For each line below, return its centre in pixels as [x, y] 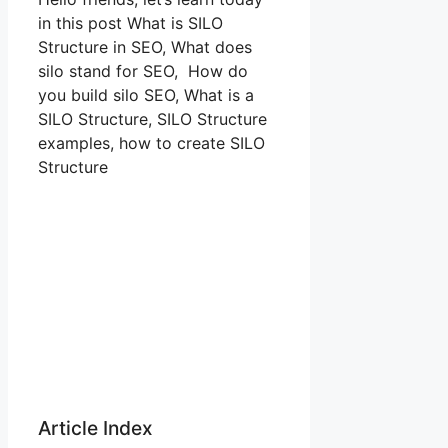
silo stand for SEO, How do [143, 70]
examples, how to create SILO [151, 142]
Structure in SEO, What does [145, 46]
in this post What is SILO [130, 22]
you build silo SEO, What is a [146, 94]
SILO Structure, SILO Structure [152, 118]
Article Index [95, 427]
